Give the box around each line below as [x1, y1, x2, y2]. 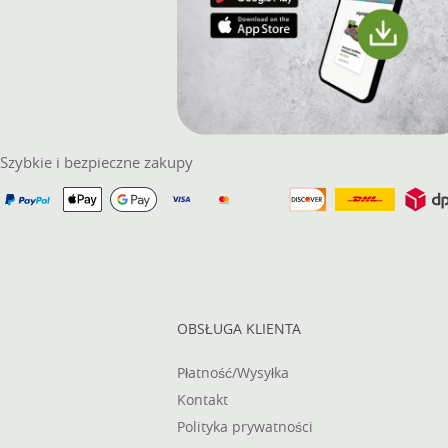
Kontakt [177, 390, 228, 410]
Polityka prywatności [177, 417, 313, 437]
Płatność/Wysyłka [177, 363, 289, 383]
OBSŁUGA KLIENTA [177, 319, 301, 339]
